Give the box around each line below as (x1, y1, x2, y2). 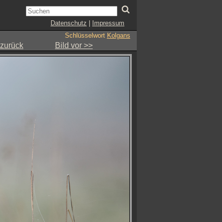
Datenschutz (51, 19, 87, 27)
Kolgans (107, 32, 130, 39)
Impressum (92, 19, 124, 27)
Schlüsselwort (64, 32, 107, 39)
